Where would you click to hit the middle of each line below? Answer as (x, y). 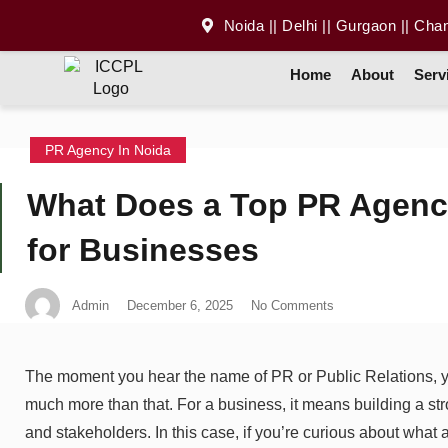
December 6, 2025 (180, 305)
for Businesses (143, 249)
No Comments (292, 305)
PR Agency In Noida (108, 149)
